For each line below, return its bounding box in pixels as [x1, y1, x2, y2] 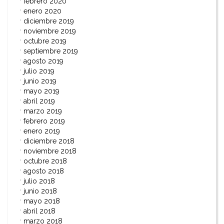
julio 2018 [23, 176, 55, 185]
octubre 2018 [23, 156, 67, 165]
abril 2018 [23, 206, 55, 215]
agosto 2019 [23, 56, 63, 65]
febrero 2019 [23, 116, 65, 125]
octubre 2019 [23, 36, 66, 45]
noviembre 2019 [23, 26, 76, 35]
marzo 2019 [23, 106, 62, 115]
